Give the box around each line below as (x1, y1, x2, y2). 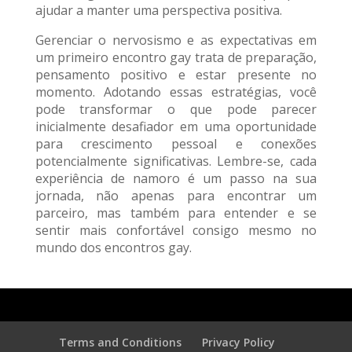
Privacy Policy (202, 335, 276, 350)
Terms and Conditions (59, 335, 182, 350)
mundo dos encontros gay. (35, 239, 192, 257)
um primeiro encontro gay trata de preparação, (35, 49, 317, 67)
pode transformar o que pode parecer (35, 101, 317, 119)
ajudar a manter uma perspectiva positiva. (35, 2, 282, 20)
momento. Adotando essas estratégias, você (35, 83, 317, 101)
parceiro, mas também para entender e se (35, 204, 317, 222)
